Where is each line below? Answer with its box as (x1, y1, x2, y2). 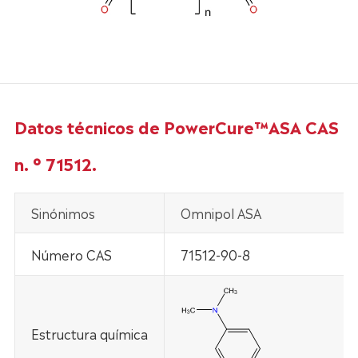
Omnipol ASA (180, 203, 261, 223)
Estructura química (30, 324, 148, 344)
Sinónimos (30, 203, 95, 223)
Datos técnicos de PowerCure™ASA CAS (14, 114, 339, 139)
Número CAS (30, 245, 112, 265)
